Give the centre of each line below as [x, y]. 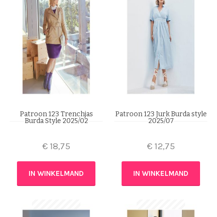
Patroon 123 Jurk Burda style [161, 114]
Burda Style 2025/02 [56, 121]
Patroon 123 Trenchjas [56, 114]
